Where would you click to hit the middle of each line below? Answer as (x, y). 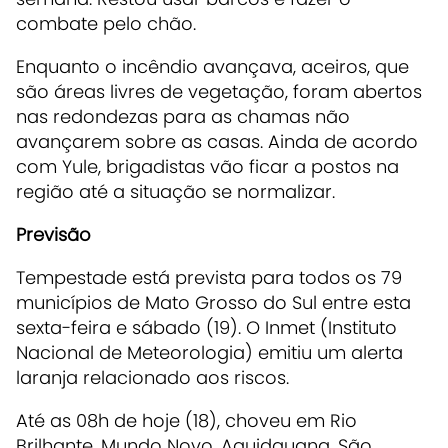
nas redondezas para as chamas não (183, 116)
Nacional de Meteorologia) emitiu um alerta (209, 352)
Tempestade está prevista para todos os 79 (209, 277)
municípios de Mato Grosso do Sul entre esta (213, 302)
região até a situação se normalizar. (175, 191)
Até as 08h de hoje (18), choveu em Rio (186, 420)
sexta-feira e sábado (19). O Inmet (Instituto (206, 327)
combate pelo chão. (106, 23)
